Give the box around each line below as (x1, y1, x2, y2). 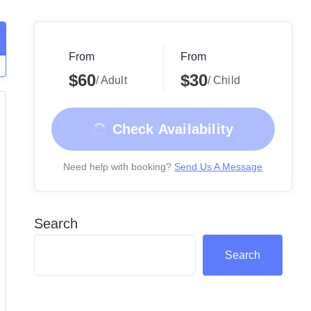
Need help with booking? (63, 161, 172, 172)
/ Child (207, 74, 240, 86)
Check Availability (112, 121, 234, 137)
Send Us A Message (174, 161, 263, 172)
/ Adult (95, 74, 127, 86)
